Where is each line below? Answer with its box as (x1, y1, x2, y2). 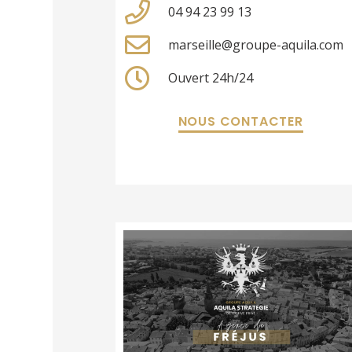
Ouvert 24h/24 (167, 69, 253, 87)
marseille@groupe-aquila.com (167, 36, 343, 54)
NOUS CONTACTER (178, 112, 303, 131)
